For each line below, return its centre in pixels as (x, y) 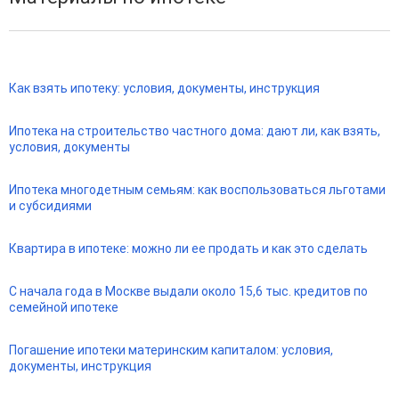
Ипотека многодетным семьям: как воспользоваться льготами (197, 190)
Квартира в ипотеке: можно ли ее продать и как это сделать (188, 249)
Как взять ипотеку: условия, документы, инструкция (164, 89)
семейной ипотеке (64, 308)
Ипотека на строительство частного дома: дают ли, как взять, (195, 131)
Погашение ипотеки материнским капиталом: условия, (171, 350)
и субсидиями (50, 206)
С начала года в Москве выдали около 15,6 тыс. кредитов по (188, 292)
